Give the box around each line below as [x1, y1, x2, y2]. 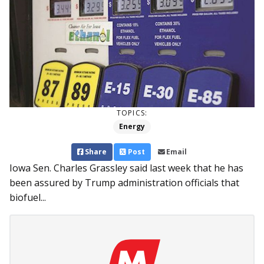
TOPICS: [116, 108, 148, 118]
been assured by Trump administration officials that [9, 176, 239, 190]
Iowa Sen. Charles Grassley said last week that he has [9, 161, 243, 175]
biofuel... [9, 191, 46, 204]
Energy [119, 121, 145, 132]
